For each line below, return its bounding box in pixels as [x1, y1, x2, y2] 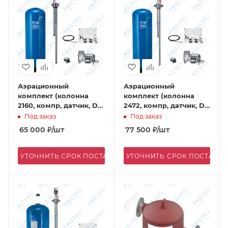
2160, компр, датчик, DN [18, 101, 103, 109]
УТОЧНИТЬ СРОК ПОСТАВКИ [20, 152, 123, 160]
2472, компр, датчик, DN [123, 101, 210, 109]
